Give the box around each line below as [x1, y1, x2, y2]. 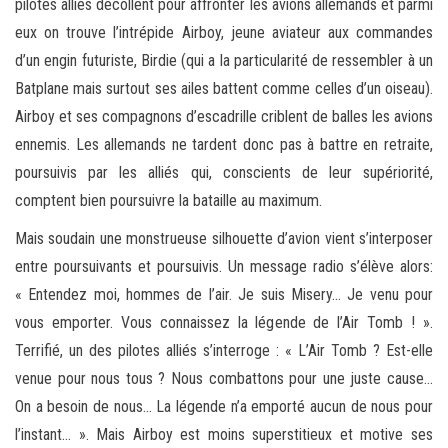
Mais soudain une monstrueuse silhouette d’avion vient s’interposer [15, 228, 433, 248]
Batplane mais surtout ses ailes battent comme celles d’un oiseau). [15, 78, 433, 98]
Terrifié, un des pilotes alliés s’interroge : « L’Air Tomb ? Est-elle [15, 340, 433, 360]
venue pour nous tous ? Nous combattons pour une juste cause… [15, 368, 433, 388]
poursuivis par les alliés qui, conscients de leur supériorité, [15, 162, 433, 182]
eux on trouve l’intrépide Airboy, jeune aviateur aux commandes [15, 22, 433, 42]
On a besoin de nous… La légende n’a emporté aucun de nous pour [15, 396, 433, 416]
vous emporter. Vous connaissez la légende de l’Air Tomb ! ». [15, 312, 433, 332]
